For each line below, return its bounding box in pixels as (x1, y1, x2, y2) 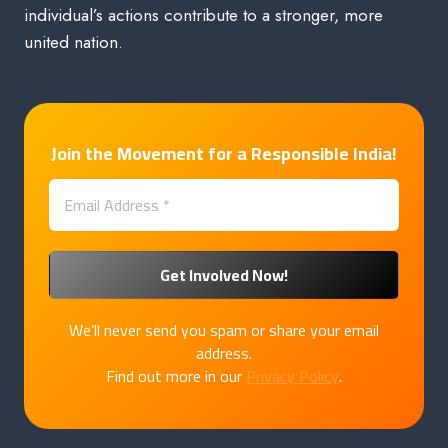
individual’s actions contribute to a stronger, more (24, 3, 383, 28)
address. (196, 338, 252, 369)
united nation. (24, 30, 123, 55)
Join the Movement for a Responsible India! (51, 136, 397, 170)
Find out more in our (106, 361, 246, 392)
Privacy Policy (246, 361, 339, 392)
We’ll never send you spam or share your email (69, 315, 379, 346)
